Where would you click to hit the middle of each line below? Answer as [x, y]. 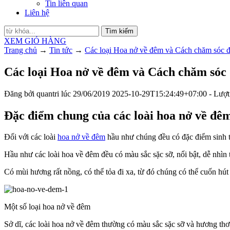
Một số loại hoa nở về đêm [47, 207]
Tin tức [61, 50]
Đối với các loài [31, 137]
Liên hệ [37, 12]
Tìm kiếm [119, 31]
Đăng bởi [20, 93]
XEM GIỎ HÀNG [35, 41]
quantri [48, 93]
